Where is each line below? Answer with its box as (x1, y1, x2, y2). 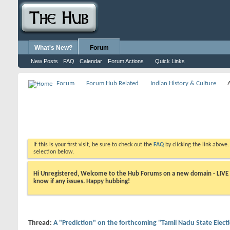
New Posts (31, 58, 58, 64)
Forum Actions (108, 58, 144, 64)
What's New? (34, 44, 72, 51)
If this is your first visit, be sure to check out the (33, 142, 154, 148)
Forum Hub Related (86, 80, 139, 87)
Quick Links (155, 58, 185, 64)
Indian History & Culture (150, 80, 216, 87)
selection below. (33, 149, 74, 155)
